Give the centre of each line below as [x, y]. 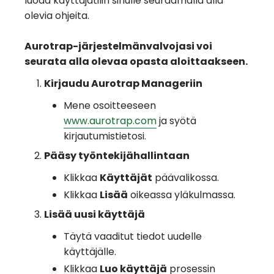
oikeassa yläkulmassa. [182, 195]
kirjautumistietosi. [105, 136]
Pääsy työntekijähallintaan [117, 156]
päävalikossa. [186, 178]
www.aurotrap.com [110, 121]
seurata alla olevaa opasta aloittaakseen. [136, 62]
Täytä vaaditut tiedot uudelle [133, 237]
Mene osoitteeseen [110, 106]
